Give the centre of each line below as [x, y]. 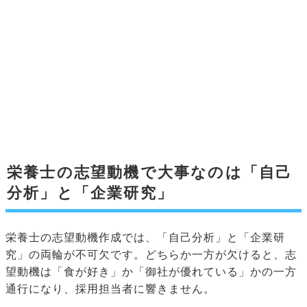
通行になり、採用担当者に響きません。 [110, 289]
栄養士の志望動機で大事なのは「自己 [150, 173]
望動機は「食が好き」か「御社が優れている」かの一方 [151, 272]
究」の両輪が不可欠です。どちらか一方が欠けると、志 [151, 255]
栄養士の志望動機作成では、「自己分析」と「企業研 [145, 238]
